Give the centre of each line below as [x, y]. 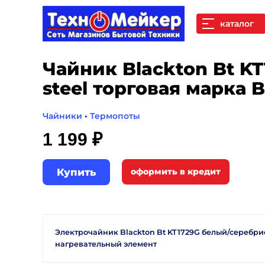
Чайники [62, 116]
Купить [76, 172]
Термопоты [115, 116]
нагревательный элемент [106, 244]
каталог [237, 24]
